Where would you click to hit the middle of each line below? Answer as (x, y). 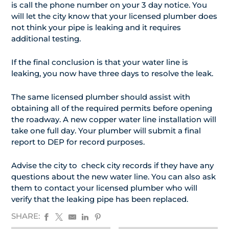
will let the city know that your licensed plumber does (114, 16)
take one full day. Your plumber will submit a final (106, 131)
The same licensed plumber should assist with (101, 97)
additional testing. (46, 39)
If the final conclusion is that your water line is (100, 62)
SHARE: (26, 216)
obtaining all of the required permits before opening (112, 108)
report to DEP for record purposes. (78, 142)
